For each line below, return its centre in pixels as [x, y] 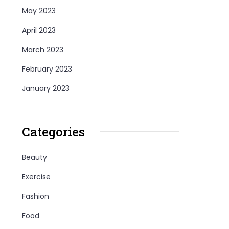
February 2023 [47, 69]
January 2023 [46, 88]
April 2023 [39, 30]
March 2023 [43, 49]
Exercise [37, 177]
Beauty [35, 157]
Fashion [36, 196]
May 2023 [39, 10]
